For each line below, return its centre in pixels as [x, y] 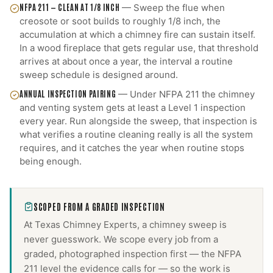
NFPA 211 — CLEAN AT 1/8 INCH [70, 7]
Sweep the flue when [179, 8]
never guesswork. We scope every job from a [121, 239]
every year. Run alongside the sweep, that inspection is [138, 121]
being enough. [51, 161]
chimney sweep [183, 225]
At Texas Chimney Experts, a [87, 225]
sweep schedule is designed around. [99, 75]
